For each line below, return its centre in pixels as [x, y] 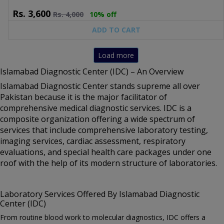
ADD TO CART [116, 29]
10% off [103, 14]
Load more [116, 55]
